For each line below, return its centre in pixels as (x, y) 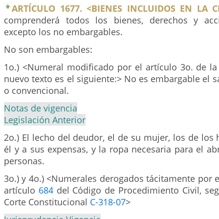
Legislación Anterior (45, 120)
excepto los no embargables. (63, 32)
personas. (24, 161)
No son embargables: (48, 49)
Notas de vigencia (41, 108)
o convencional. (36, 90)
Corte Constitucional (47, 202)
